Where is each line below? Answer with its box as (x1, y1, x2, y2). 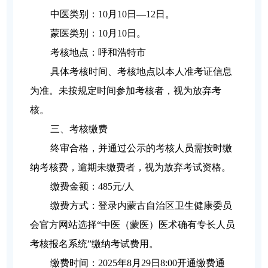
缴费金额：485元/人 (50, 181, 135, 192)
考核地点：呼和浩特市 (50, 47, 147, 58)
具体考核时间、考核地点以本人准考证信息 (50, 66, 233, 77)
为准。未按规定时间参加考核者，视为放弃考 (30, 86, 222, 96)
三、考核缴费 (50, 124, 108, 135)
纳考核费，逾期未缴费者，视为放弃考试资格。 (30, 162, 232, 173)
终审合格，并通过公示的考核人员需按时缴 (50, 143, 233, 154)
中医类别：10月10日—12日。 (50, 9, 175, 20)
